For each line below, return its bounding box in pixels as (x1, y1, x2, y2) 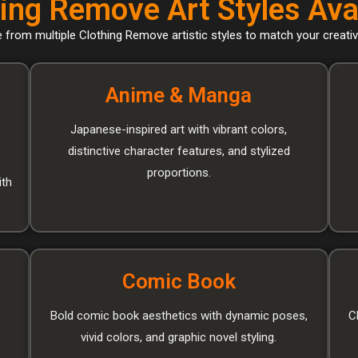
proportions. (146, 165, 211, 180)
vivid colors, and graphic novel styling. (81, 329, 277, 344)
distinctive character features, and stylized (67, 143, 290, 158)
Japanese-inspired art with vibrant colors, (70, 121, 288, 137)
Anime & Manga (105, 82, 253, 107)
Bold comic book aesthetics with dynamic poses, (50, 308, 308, 323)
